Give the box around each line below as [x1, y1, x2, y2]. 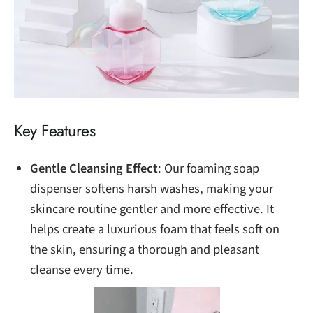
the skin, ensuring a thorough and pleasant [30, 240, 259, 259]
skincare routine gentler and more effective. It [30, 200, 274, 219]
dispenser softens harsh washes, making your [30, 180, 273, 198]
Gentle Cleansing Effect [30, 159, 158, 178]
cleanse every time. [30, 261, 133, 279]
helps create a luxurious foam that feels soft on [30, 220, 279, 239]
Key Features [14, 119, 96, 143]
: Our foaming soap [158, 159, 259, 178]
